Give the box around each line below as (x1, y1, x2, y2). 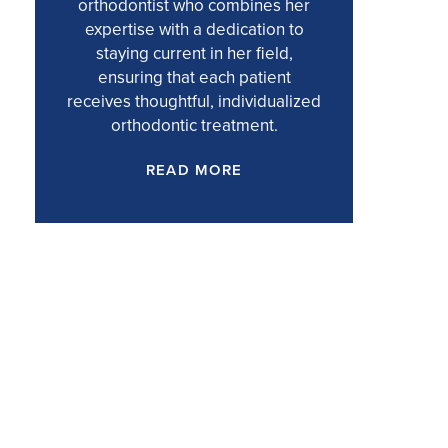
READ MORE (145, 159, 243, 181)
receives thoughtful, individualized (67, 89, 321, 114)
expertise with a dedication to (84, 17, 304, 42)
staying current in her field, (95, 41, 293, 66)
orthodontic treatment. (110, 113, 278, 138)
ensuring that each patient (97, 65, 291, 90)
